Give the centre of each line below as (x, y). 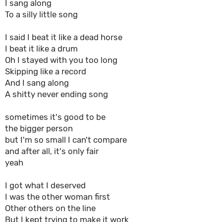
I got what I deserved (45, 185)
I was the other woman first (57, 197)
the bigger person (39, 128)
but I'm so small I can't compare (66, 140)
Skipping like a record (46, 71)
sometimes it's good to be (55, 117)
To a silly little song (41, 14)
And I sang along (37, 83)
